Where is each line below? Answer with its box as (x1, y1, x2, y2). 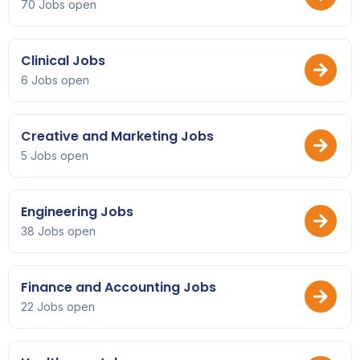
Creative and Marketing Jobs (21, 126, 214, 145)
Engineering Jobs (21, 202, 133, 221)
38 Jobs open (21, 223, 96, 238)
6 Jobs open (21, 72, 89, 87)
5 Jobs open (21, 148, 88, 162)
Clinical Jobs (21, 51, 105, 70)
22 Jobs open (21, 299, 95, 313)
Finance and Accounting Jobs (21, 277, 216, 297)
